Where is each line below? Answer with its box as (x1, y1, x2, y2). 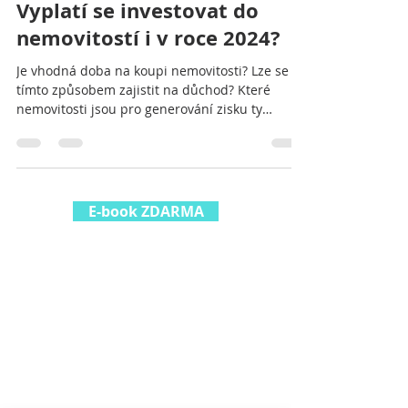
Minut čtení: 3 (127, 62, 195, 76)
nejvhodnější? (16, 215, 100, 232)
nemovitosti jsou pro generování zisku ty (16, 196, 262, 213)
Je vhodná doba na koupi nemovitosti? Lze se (16, 158, 289, 175)
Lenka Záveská (55, 46, 129, 61)
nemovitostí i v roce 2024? (16, 119, 280, 148)
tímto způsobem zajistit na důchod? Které (16, 177, 270, 194)
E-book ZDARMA (87, 297, 204, 317)
